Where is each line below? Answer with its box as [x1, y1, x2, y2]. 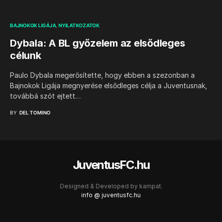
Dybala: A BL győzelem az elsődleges [10, 37, 185, 49]
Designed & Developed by [59, 182, 139, 190]
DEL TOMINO [19, 110, 51, 115]
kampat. [139, 182, 163, 190]
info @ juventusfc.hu [81, 191, 141, 199]
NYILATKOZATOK [58, 22, 100, 28]
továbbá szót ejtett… [10, 92, 81, 100]
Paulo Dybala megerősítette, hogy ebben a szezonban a [10, 71, 195, 79]
